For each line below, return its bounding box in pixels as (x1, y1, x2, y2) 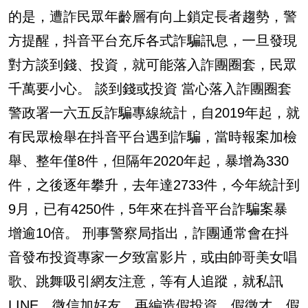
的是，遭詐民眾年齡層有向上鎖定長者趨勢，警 (8, 8, 297, 24)
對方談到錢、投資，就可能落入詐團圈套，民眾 (8, 56, 297, 72)
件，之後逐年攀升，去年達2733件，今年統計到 (8, 177, 300, 192)
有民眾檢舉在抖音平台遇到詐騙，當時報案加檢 (8, 129, 297, 144)
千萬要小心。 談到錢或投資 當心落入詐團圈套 (8, 80, 291, 96)
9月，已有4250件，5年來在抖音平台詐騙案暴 (8, 201, 287, 217)
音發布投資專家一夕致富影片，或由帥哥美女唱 (8, 249, 297, 265)
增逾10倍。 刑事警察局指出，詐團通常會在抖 (8, 225, 289, 241)
